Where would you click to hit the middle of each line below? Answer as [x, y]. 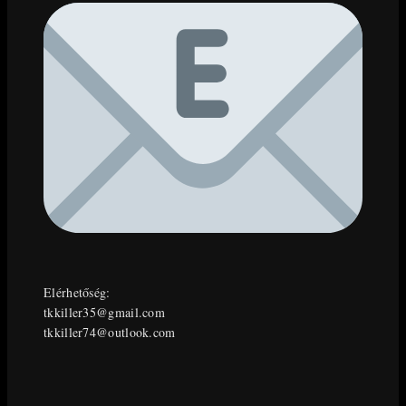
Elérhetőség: [77, 292]
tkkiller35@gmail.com [104, 312]
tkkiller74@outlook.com [110, 332]
